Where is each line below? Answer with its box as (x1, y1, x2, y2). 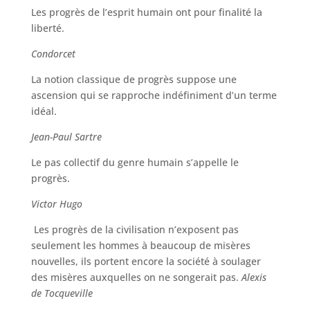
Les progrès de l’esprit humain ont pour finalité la (30, 6, 262, 19)
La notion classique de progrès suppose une (30, 73, 237, 86)
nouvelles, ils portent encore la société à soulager (30, 255, 261, 268)
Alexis (241, 271, 266, 284)
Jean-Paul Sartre (30, 130, 102, 143)
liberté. (30, 21, 64, 35)
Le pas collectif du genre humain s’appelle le (30, 156, 239, 169)
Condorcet (30, 47, 75, 60)
